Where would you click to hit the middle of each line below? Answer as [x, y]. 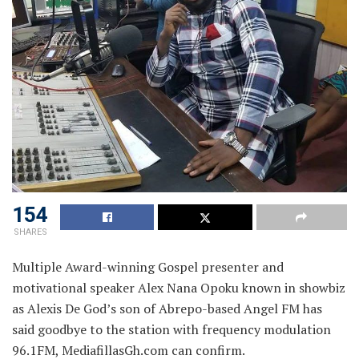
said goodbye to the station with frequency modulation [171, 330]
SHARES [30, 232]
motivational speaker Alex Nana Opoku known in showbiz [179, 288]
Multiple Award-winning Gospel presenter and [148, 267]
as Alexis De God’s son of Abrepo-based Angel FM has [167, 309]
